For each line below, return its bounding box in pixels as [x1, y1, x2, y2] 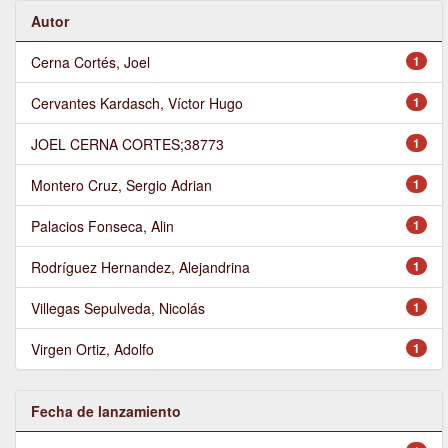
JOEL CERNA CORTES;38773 [31, 134, 224, 155]
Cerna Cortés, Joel [31, 52, 150, 73]
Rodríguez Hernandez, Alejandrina [31, 257, 250, 278]
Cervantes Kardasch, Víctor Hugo [31, 93, 243, 114]
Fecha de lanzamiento [31, 401, 181, 422]
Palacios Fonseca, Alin [31, 216, 174, 237]
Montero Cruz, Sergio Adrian [31, 175, 212, 196]
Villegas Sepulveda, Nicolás [31, 298, 205, 319]
